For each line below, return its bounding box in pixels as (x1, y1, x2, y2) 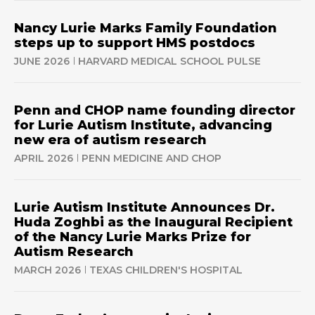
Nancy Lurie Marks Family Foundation (14, 20, 277, 36)
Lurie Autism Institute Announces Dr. (14, 200, 275, 215)
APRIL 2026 (14, 152, 73, 165)
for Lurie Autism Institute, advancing (14, 117, 272, 133)
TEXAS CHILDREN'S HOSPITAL (89, 264, 243, 276)
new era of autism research (14, 132, 207, 148)
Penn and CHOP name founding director (14, 103, 295, 118)
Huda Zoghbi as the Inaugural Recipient (14, 214, 292, 230)
